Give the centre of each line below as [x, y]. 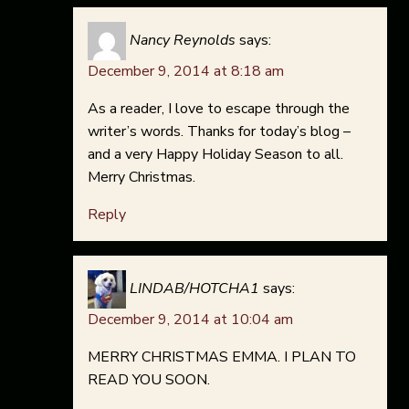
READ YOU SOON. [149, 380]
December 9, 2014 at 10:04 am [190, 320]
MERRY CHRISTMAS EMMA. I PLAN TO [222, 357]
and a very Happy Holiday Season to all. [215, 155]
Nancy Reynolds [183, 41]
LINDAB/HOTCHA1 [194, 289]
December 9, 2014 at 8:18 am [186, 72]
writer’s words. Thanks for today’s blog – [219, 132]
